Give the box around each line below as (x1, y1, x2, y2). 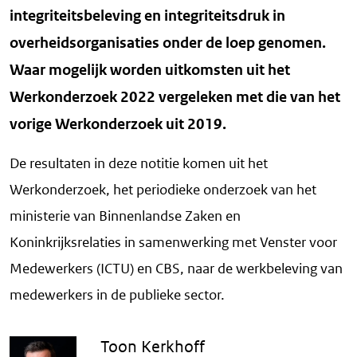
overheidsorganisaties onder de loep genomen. (10, 33, 326, 53)
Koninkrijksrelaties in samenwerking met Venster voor (10, 233, 337, 252)
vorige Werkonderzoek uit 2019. (10, 115, 226, 134)
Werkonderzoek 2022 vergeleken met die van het (10, 88, 340, 107)
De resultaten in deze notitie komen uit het (10, 155, 268, 173)
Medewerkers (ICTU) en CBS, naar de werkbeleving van (10, 260, 343, 278)
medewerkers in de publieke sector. (10, 286, 225, 304)
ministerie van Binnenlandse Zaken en (10, 207, 241, 226)
